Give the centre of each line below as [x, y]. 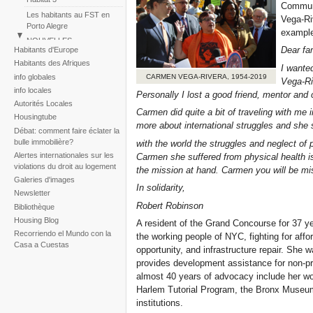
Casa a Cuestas [41, 245]
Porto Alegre [47, 26]
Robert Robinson [170, 205]
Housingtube [35, 117]
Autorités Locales [43, 104]
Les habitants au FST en [68, 14]
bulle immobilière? [43, 141]
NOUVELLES [49, 40]
